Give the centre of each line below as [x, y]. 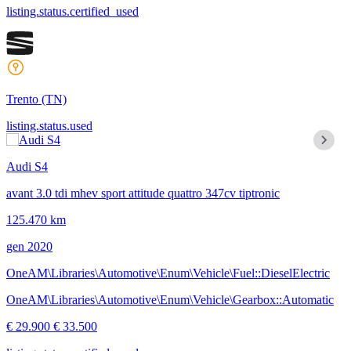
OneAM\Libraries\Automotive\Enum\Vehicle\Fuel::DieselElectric [168, 273]
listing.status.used [49, 125]
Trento [24, 99]
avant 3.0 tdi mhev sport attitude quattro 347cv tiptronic [143, 193]
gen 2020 [29, 246]
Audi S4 [27, 166]
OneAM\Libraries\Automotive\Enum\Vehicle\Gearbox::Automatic [170, 299]
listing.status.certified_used [72, 11]
